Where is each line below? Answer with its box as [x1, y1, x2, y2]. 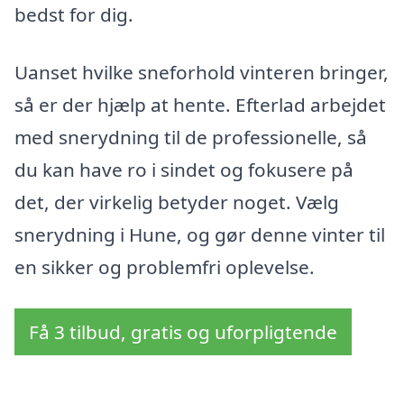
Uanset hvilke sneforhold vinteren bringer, [14, 60, 389, 86]
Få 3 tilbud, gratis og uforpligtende [29, 318, 337, 344]
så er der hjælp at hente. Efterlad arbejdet [14, 92, 386, 118]
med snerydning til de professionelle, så [14, 124, 367, 151]
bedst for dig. [14, 2, 133, 28]
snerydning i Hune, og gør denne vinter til [14, 222, 385, 248]
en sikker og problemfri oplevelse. [14, 254, 315, 280]
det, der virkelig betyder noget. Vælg [14, 189, 339, 216]
